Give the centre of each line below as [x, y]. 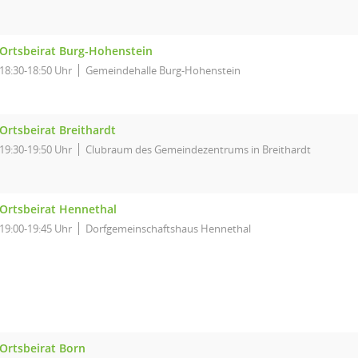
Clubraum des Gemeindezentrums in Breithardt [198, 149]
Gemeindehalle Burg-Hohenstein [163, 70]
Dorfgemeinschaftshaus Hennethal [168, 229]
